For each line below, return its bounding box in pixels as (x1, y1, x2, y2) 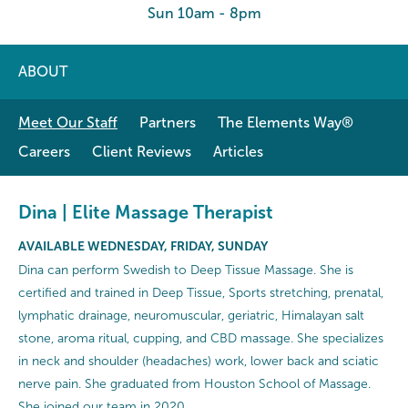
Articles (213, 144, 263, 159)
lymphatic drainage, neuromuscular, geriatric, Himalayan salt (18, 309, 364, 322)
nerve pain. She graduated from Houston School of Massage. (18, 377, 371, 391)
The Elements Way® (218, 115, 353, 130)
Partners (139, 115, 196, 130)
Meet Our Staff (18, 115, 117, 130)
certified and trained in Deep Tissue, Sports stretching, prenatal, (18, 286, 383, 300)
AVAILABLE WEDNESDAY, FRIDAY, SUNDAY (18, 239, 268, 253)
